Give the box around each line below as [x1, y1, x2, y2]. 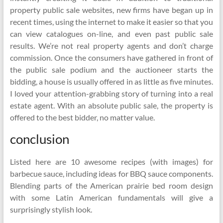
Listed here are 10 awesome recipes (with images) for [9, 157, 214, 166]
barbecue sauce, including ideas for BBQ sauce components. [9, 169, 214, 178]
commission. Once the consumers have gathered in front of [9, 53, 214, 62]
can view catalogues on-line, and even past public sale [9, 29, 214, 38]
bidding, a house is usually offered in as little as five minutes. [9, 77, 214, 86]
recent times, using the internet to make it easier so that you [9, 17, 214, 26]
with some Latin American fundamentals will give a [9, 193, 214, 202]
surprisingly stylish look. [9, 205, 92, 214]
